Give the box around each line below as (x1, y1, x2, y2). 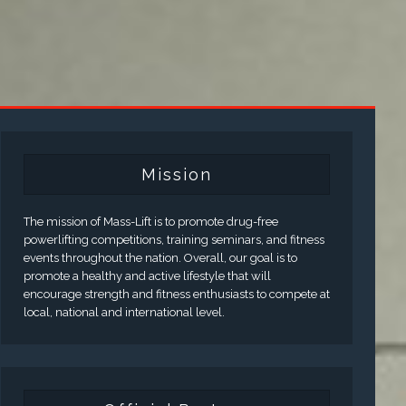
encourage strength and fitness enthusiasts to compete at (23, 286, 330, 301)
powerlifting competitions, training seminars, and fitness (23, 232, 324, 246)
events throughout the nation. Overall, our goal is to (23, 250, 297, 265)
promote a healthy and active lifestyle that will (23, 268, 271, 283)
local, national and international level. (23, 304, 225, 319)
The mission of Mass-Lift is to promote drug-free (23, 214, 278, 228)
